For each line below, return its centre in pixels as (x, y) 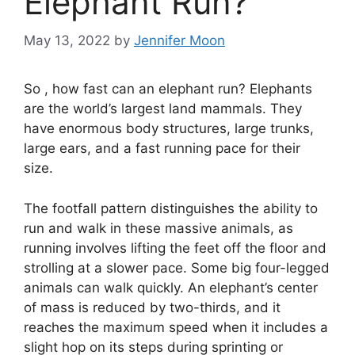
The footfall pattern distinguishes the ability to (171, 208)
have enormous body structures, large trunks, (169, 129)
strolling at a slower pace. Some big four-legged (177, 267)
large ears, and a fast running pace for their (162, 149)
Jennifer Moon (179, 41)
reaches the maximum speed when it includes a (176, 327)
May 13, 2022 (67, 41)
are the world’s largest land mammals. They (163, 109)
